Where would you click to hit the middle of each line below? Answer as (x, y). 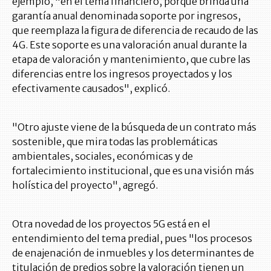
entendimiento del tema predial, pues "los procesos (132, 239)
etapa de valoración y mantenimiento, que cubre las (131, 60)
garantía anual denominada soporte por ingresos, (126, 16)
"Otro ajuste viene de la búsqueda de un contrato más (134, 127)
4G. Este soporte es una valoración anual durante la (129, 45)
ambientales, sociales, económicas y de (103, 156)
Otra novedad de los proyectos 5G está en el (111, 224)
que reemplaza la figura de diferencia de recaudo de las (135, 31)
